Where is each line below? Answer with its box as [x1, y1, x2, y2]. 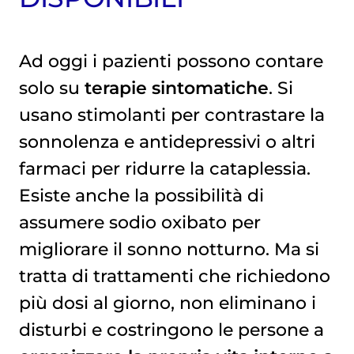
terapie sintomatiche [84, 77, 269, 99]
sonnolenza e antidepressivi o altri [18, 131, 315, 153]
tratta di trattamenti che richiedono [18, 265, 330, 287]
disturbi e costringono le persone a [18, 319, 324, 341]
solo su [18, 77, 85, 99]
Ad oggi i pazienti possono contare [18, 51, 323, 72]
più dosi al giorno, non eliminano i [18, 292, 316, 314]
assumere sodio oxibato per [18, 212, 261, 233]
